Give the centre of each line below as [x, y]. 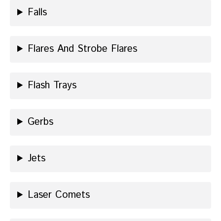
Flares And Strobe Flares [83, 49]
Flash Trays [52, 86]
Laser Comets [59, 195]
